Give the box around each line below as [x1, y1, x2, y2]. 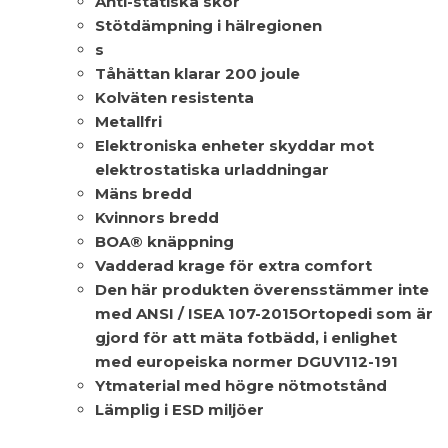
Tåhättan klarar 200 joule [95, 63, 300, 83]
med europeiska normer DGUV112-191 [95, 351, 398, 371]
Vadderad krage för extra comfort [95, 255, 372, 275]
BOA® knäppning [95, 231, 234, 251]
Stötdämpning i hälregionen [95, 15, 322, 35]
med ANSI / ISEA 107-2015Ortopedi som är [95, 303, 433, 323]
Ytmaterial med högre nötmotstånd [95, 375, 387, 395]
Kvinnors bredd [95, 207, 219, 227]
